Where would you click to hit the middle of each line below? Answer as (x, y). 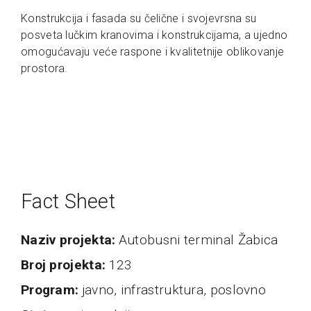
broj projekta (66, 265)
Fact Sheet (68, 202)
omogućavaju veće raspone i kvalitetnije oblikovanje (153, 52)
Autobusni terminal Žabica (198, 240)
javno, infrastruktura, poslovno (174, 290)
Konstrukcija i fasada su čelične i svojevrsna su (139, 19)
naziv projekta (71, 240)
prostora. (48, 69)
